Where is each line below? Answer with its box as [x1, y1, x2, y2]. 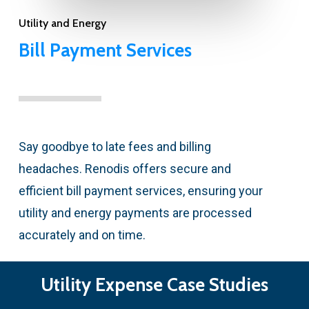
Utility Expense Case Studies [40, 273, 268, 296]
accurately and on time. [18, 227, 146, 242]
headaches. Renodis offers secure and [18, 161, 231, 176]
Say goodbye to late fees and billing [18, 139, 211, 154]
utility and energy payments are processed [18, 205, 252, 220]
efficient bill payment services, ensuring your [18, 183, 263, 198]
